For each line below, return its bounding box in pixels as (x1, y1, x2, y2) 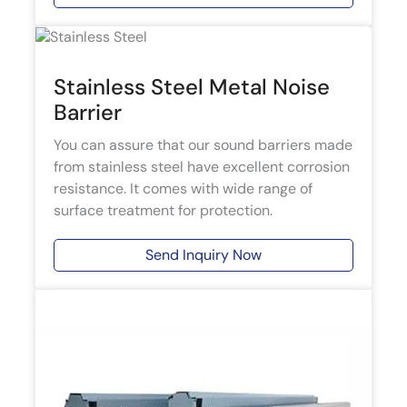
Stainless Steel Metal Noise (54, 73, 330, 102)
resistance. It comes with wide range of (54, 179, 313, 199)
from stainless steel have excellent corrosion (54, 157, 350, 177)
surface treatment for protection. (54, 201, 273, 221)
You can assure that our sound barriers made (54, 135, 352, 155)
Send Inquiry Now (145, 245, 262, 265)
